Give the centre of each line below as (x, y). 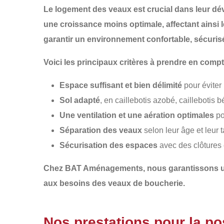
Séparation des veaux (101, 130)
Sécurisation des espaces (108, 145)
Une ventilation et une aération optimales (137, 115)
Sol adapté (80, 100)
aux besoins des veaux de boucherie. (114, 183)
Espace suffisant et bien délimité (121, 85)
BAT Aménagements (104, 168)
